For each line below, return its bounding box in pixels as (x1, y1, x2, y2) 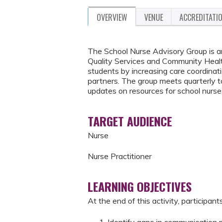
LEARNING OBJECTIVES (88, 177, 192, 196)
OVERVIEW (97, 11, 127, 23)
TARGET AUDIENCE (88, 112, 172, 130)
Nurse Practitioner (88, 151, 152, 162)
